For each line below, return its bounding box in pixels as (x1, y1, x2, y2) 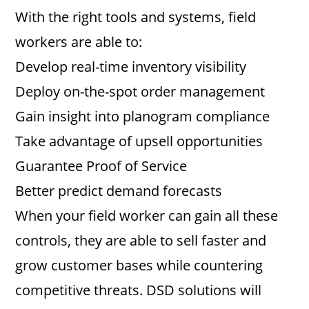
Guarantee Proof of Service (15, 157, 188, 175)
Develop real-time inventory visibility (15, 57, 247, 76)
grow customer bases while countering (15, 256, 263, 275)
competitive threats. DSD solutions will (15, 281, 262, 299)
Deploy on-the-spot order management (15, 82, 266, 101)
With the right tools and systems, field (15, 8, 257, 26)
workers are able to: (15, 32, 143, 51)
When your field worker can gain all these (15, 206, 279, 225)
